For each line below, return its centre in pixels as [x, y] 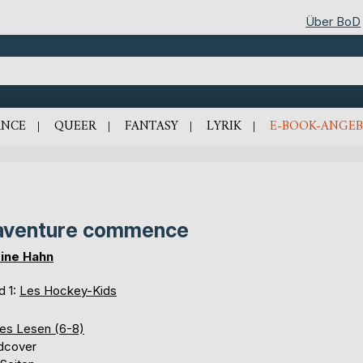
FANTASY [151, 126]
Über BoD [333, 21]
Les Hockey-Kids [68, 290]
